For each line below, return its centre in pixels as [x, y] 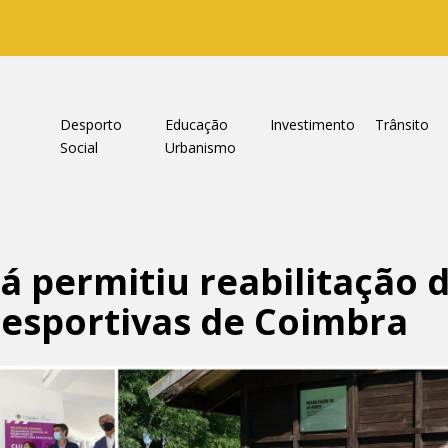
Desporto [90, 124]
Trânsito [401, 124]
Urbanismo [200, 147]
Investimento [312, 124]
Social [78, 147]
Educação [196, 124]
